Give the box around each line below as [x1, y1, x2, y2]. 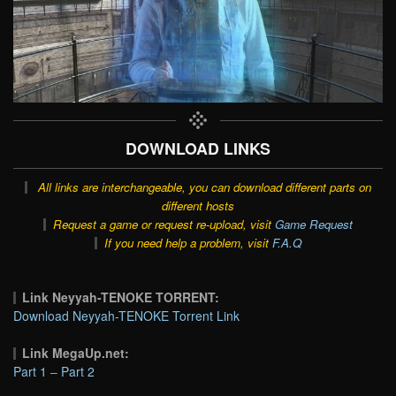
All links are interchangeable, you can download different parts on [37, 178, 371, 195]
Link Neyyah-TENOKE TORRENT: [22, 287, 220, 306]
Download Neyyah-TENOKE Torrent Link [13, 306, 240, 324]
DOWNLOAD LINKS [126, 136, 270, 159]
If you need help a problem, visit [103, 233, 272, 251]
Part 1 [13, 362, 47, 380]
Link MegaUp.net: [22, 343, 130, 362]
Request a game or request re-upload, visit [52, 215, 275, 232]
